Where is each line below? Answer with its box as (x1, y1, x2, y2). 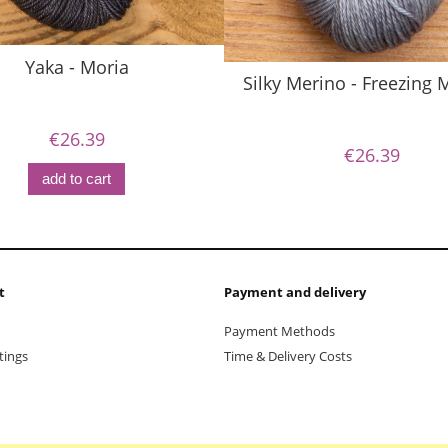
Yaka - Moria (24, 54, 129, 79)
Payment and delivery (224, 283, 366, 302)
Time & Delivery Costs (224, 346, 352, 365)
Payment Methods (224, 321, 335, 340)
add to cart (42, 170, 111, 188)
